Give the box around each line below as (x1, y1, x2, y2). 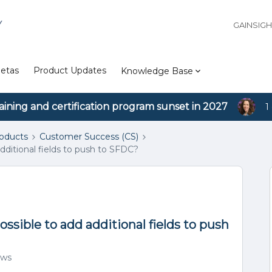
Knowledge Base (121, 65, 193, 76)
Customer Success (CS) (39, 131, 138, 142)
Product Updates (33, 65, 106, 76)
